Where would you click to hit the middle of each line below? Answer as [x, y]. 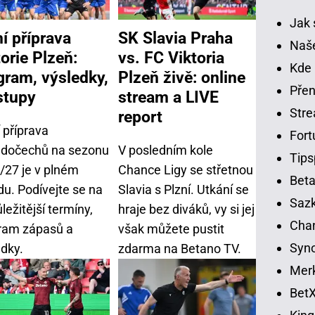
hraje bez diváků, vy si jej [186, 209]
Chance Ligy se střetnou [186, 169]
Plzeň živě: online [182, 77]
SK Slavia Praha [175, 38]
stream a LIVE [168, 97]
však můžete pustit [171, 229]
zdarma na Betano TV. [180, 248]
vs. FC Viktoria [171, 57]
